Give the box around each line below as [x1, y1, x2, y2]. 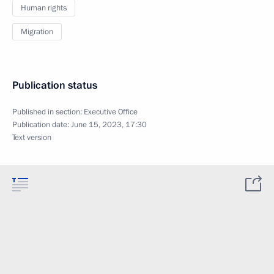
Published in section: [12, 106, 84, 117]
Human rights [21, 2, 67, 13]
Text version [12, 132, 51, 143]
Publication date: [12, 119, 71, 130]
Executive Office [84, 106, 138, 117]
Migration [21, 26, 53, 37]
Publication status [12, 78, 97, 92]
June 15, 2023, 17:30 [71, 119, 147, 130]
